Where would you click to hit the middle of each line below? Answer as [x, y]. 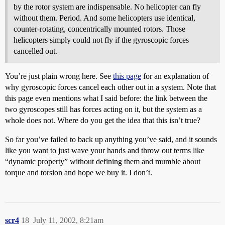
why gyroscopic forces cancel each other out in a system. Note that [110, 87]
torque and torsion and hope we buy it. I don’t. [79, 173]
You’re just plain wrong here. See [59, 76]
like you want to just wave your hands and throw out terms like [105, 150]
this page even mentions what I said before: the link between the [106, 98]
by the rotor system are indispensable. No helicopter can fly [107, 7]
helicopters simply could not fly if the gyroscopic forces [101, 40]
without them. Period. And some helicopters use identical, [104, 18]
